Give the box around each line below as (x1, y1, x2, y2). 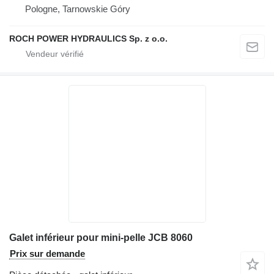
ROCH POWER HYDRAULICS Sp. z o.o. (9, 33, 168, 43)
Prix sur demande (10, 248, 85, 259)
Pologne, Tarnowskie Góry (25, 3, 130, 14)
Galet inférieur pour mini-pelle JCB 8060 (9, 232, 193, 243)
